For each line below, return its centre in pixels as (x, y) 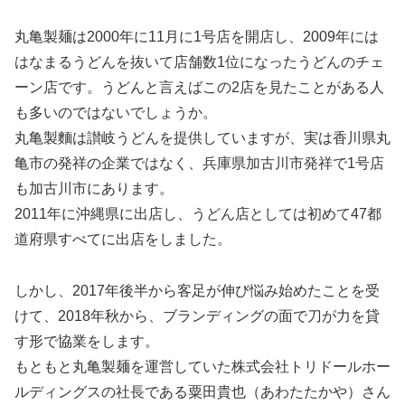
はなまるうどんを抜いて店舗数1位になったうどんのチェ (199, 62)
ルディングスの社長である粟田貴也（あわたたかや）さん (202, 392)
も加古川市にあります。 (94, 189)
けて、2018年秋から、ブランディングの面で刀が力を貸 (197, 316)
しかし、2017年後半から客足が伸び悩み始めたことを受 (197, 291)
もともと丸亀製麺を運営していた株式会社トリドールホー (202, 367)
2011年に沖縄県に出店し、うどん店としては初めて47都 (198, 214)
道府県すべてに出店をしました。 (123, 240)
